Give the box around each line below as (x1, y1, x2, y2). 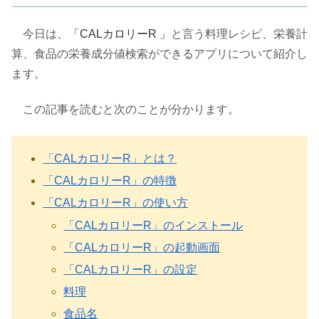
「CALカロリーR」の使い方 (43, 197, 189, 209)
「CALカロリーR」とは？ (43, 152, 177, 165)
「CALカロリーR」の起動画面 (63, 241, 221, 253)
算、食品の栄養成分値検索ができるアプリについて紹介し (11, 48, 308, 61)
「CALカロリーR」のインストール (63, 219, 244, 231)
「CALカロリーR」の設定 (63, 263, 198, 276)
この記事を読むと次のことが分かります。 (23, 103, 239, 116)
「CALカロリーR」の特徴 (43, 174, 177, 187)
